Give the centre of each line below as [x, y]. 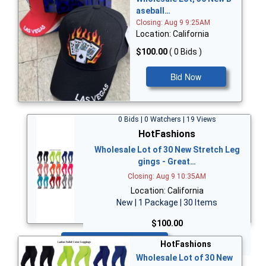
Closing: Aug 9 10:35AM [167, 177]
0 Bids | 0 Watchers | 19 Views [167, 120]
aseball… [153, 11]
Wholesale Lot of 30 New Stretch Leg [167, 150]
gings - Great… [167, 162]
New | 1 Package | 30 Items [167, 203]
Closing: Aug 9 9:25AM [173, 23]
